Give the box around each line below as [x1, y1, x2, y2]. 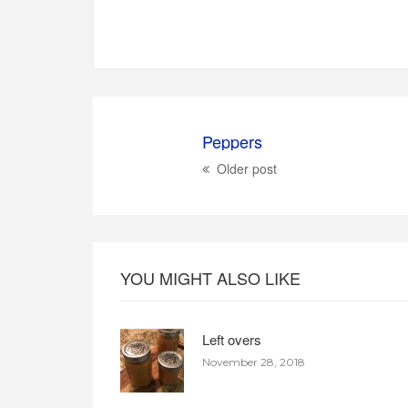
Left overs [202, 330, 262, 350]
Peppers [202, 129, 263, 154]
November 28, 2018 [202, 355, 306, 370]
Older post [217, 159, 278, 178]
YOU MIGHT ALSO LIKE [120, 266, 301, 291]
